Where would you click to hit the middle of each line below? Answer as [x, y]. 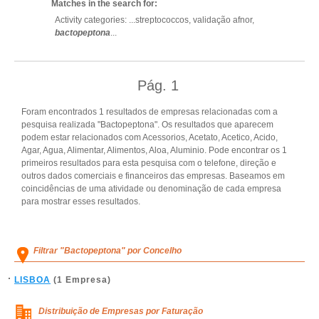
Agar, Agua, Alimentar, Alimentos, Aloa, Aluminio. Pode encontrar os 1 [154, 150]
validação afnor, [224, 20]
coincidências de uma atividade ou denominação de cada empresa [151, 189]
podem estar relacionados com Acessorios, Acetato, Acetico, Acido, [150, 137]
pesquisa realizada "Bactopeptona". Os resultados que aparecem [147, 125]
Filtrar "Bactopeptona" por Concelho [108, 251]
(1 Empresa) [81, 280]
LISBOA [32, 280]
